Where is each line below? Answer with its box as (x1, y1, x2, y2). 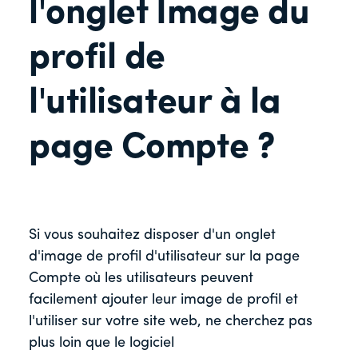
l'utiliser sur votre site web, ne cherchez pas (29, 314, 312, 330)
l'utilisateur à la (29, 85, 281, 121)
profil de (29, 40, 165, 77)
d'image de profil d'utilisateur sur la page (29, 249, 300, 265)
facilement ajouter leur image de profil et (29, 292, 298, 308)
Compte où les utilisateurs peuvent (29, 271, 253, 287)
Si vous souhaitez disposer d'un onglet (29, 228, 276, 244)
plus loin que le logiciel (29, 336, 174, 352)
